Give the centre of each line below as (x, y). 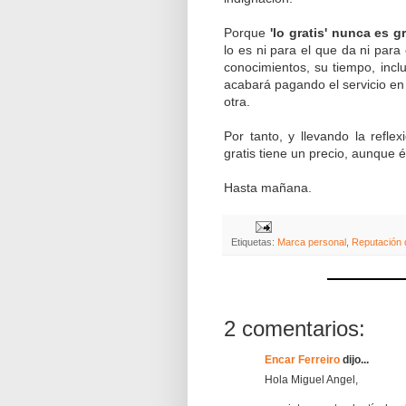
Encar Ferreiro (302, 359)
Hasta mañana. (268, 187)
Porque (247, 32)
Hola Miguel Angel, (311, 379)
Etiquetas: (254, 242)
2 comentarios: (295, 328)
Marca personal (312, 242)
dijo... (354, 359)
